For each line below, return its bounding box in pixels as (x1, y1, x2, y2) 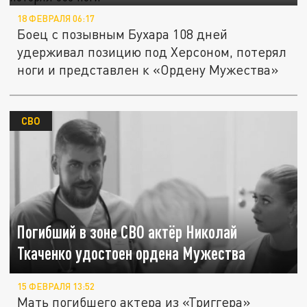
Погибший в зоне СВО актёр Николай (17, 222, 238, 243)
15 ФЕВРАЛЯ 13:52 (17, 281, 95, 293)
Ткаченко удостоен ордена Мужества (17, 243, 246, 264)
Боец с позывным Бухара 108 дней (17, 26, 228, 42)
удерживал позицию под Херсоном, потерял (17, 44, 287, 60)
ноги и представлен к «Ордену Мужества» (17, 62, 279, 78)
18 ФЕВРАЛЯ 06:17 (17, 13, 95, 25)
